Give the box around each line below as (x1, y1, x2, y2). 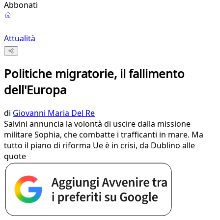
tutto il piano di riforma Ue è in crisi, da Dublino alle (4, 140, 195, 151)
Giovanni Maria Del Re (13, 108, 95, 119)
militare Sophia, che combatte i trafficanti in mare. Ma (4, 129, 203, 140)
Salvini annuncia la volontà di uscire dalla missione (4, 118, 191, 130)
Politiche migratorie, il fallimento (4, 65, 185, 82)
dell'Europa (4, 82, 66, 98)
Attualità (4, 33, 35, 44)
